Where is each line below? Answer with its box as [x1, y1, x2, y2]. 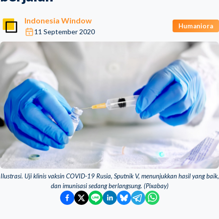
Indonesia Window [24, 16, 92, 25]
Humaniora [178, 22, 213, 30]
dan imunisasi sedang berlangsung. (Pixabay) [50, 182, 169, 190]
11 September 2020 [34, 27, 95, 36]
